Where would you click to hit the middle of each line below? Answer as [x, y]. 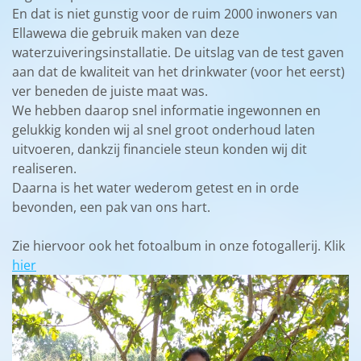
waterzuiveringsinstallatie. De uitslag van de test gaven [178, 52]
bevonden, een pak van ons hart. [111, 207]
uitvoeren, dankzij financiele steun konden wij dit [160, 149]
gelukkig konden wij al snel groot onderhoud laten [164, 129]
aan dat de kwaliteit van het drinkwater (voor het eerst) [178, 71]
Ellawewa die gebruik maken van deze [126, 33]
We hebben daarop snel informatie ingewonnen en [166, 110]
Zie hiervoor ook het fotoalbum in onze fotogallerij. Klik [178, 245]
